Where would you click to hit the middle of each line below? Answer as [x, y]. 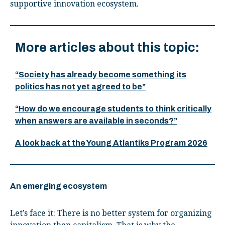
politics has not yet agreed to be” [80, 87]
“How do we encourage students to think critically [113, 109]
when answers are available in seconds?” [96, 121]
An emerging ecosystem [59, 186]
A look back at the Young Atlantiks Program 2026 [111, 143]
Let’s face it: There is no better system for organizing [111, 213]
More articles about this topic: [107, 47]
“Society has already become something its [101, 75]
